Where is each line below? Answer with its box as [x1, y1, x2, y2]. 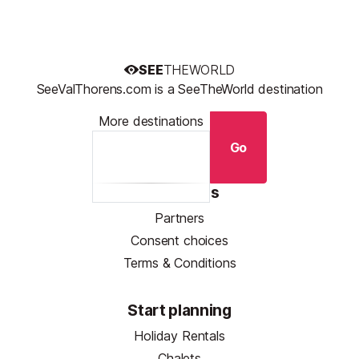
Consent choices [131, 232, 228, 249]
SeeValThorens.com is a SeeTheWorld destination [36, 81, 323, 98]
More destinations [98, 113, 204, 130]
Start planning [127, 301, 232, 321]
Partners [155, 210, 204, 227]
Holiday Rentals [134, 328, 225, 345]
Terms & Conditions [123, 255, 236, 272]
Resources [139, 183, 220, 203]
